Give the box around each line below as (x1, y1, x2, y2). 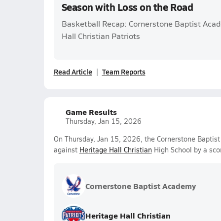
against (53, 145, 79, 154)
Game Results (65, 106, 117, 117)
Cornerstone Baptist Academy (85, 180, 196, 191)
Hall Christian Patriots (61, 31, 140, 41)
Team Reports (102, 67, 146, 76)
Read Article (53, 67, 92, 76)
